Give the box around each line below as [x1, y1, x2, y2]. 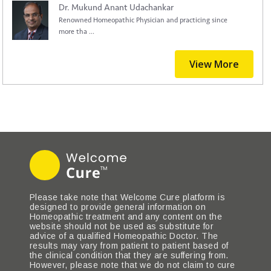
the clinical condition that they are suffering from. [30, 250, 229, 260]
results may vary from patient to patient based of [30, 241, 229, 250]
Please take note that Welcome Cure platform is [30, 192, 226, 202]
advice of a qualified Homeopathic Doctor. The [30, 231, 218, 241]
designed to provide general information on [30, 202, 206, 212]
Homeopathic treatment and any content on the [30, 212, 223, 221]
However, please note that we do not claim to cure [30, 260, 235, 270]
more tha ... [59, 27, 95, 36]
